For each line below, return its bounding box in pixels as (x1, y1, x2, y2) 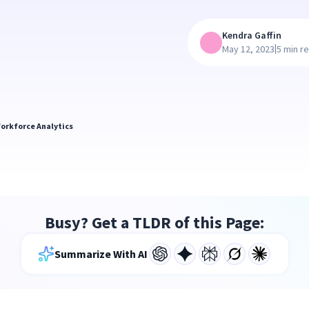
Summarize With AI (54, 247, 148, 261)
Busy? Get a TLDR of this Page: (45, 212, 264, 233)
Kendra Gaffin (222, 29, 281, 41)
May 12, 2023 (222, 43, 275, 55)
